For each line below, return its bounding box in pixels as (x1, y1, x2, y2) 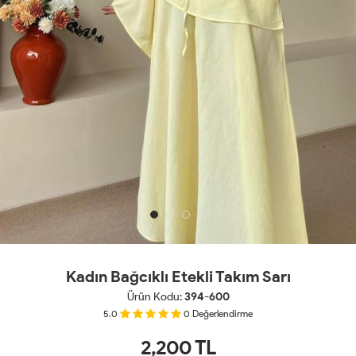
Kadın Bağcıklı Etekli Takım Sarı (65, 266, 291, 286)
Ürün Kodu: (126, 289, 184, 304)
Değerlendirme (192, 308, 253, 319)
